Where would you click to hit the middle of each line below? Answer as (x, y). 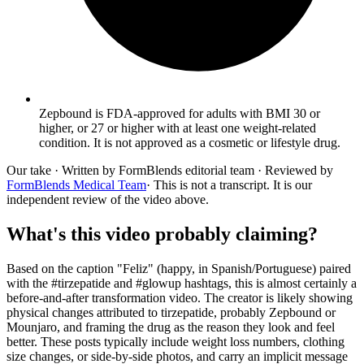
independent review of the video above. (108, 199)
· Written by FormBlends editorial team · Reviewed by (192, 170)
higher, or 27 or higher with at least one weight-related (178, 128)
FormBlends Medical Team (76, 184)
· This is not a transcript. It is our (229, 184)
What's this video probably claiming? (162, 234)
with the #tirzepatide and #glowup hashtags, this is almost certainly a (182, 283)
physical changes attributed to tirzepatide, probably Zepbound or (171, 312)
